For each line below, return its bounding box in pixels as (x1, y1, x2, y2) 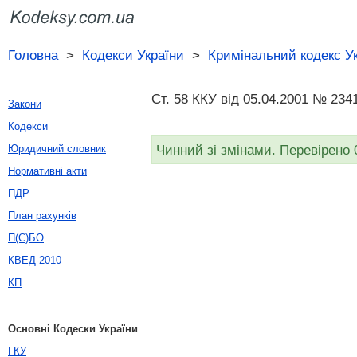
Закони (8, 98, 41, 110)
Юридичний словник (8, 143, 106, 155)
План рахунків (8, 210, 76, 222)
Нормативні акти (8, 165, 87, 177)
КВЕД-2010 (8, 254, 61, 266)
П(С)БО (8, 232, 44, 244)
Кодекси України (82, 47, 184, 63)
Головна (8, 47, 58, 63)
